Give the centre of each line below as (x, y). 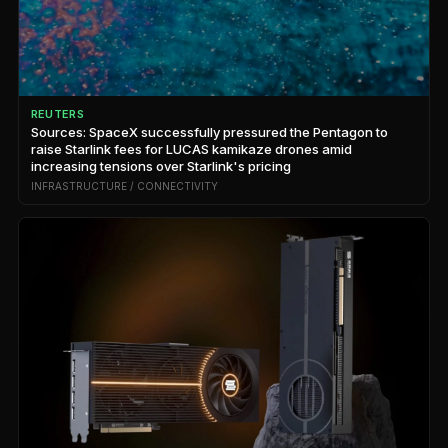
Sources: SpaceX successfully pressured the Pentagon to (209, 132)
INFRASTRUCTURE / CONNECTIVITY (124, 186)
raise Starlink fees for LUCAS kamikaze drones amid (191, 149)
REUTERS (57, 114)
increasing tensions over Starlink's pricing (160, 166)
